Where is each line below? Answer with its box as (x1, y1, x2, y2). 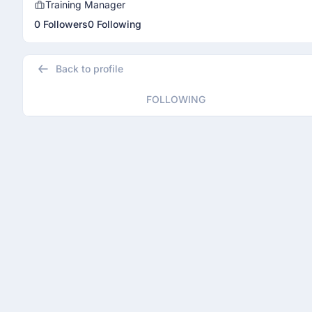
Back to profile (56, 63, 123, 75)
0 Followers (34, 18, 88, 30)
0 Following (88, 18, 141, 30)
